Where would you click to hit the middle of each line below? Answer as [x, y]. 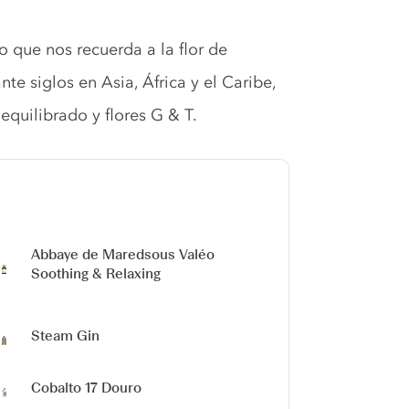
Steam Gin [66, 336]
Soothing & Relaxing [96, 274]
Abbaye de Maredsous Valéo [123, 255]
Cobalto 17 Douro [87, 388]
